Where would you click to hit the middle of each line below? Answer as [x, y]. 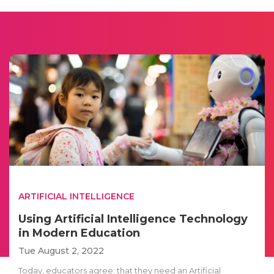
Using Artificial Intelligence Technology [133, 219]
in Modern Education [79, 233]
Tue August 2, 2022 [61, 250]
